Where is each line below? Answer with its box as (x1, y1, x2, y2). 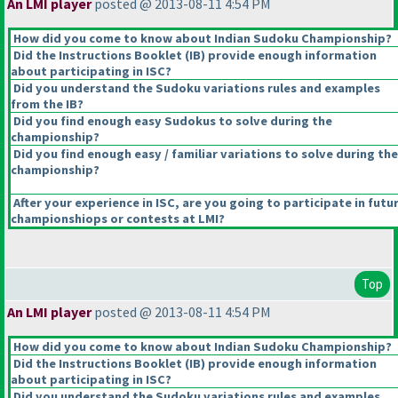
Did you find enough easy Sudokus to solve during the (11, 113, 332, 130)
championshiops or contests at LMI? (11, 211, 225, 227)
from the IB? (11, 96, 84, 113)
